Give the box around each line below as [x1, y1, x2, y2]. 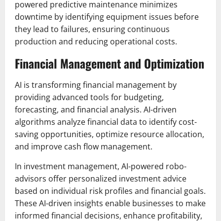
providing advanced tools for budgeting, [15, 92, 164, 103]
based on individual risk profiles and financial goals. [15, 185, 206, 197]
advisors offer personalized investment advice [15, 173, 186, 184]
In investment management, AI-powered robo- [15, 161, 186, 172]
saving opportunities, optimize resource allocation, [15, 129, 204, 140]
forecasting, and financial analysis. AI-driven [15, 104, 177, 115]
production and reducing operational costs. [15, 36, 177, 47]
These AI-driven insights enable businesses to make [15, 198, 206, 209]
